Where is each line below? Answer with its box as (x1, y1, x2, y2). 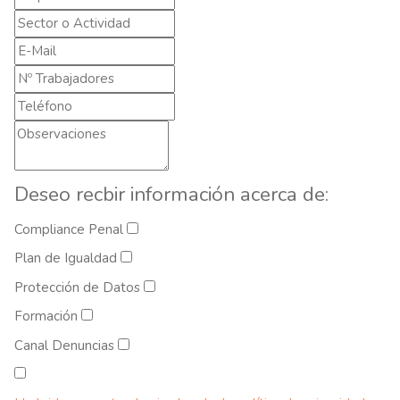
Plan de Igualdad (14, 249, 121, 268)
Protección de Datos (14, 278, 144, 296)
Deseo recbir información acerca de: (14, 180, 329, 209)
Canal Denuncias (14, 336, 118, 354)
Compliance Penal (14, 220, 127, 238)
